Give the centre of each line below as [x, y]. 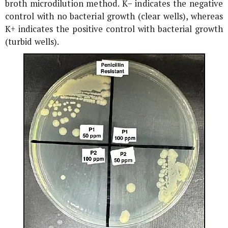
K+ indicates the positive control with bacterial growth [114, 29]
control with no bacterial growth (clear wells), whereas [114, 16]
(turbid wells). [32, 41]
